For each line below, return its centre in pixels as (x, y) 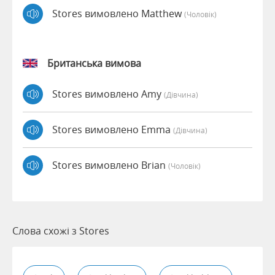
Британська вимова (94, 63)
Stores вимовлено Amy (108, 94)
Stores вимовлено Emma (113, 130)
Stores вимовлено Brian (110, 165)
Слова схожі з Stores (61, 230)
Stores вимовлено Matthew (118, 14)
